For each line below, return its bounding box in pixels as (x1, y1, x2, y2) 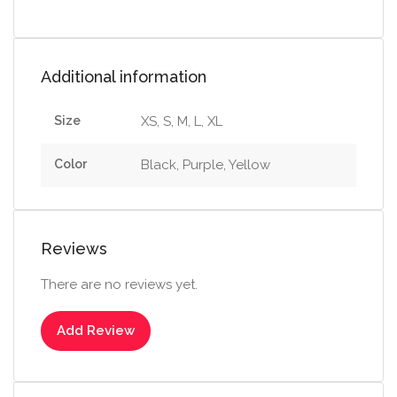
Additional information (41, 67, 206, 87)
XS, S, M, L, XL (141, 113, 222, 130)
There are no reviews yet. (41, 276, 198, 293)
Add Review (57, 323, 135, 339)
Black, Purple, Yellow (141, 157, 270, 174)
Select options (236, 364, 324, 379)
